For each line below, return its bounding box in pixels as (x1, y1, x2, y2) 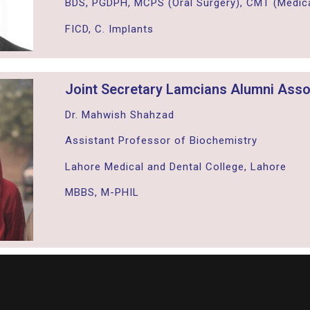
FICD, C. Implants (64, 22, 154, 35)
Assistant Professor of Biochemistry (64, 134, 257, 147)
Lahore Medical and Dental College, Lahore (64, 160, 286, 173)
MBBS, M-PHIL (64, 186, 139, 199)
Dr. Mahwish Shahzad (64, 108, 174, 121)
